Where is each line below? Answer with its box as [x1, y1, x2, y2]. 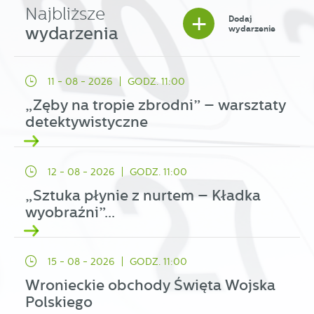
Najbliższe [25, 4, 106, 24]
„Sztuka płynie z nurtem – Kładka [25, 186, 261, 204]
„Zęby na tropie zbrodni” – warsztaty [25, 96, 287, 114]
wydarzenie [228, 23, 276, 34]
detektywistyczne [25, 113, 149, 130]
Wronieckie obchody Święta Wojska [25, 277, 276, 294]
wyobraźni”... [25, 203, 116, 221]
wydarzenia [25, 22, 119, 43]
